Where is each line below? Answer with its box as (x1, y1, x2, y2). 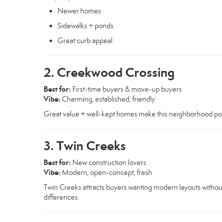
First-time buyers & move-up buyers (71, 84, 182, 94)
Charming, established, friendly (60, 94, 155, 104)
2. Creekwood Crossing (44, 64, 174, 80)
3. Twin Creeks (44, 137, 126, 154)
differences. (44, 192, 79, 202)
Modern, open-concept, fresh (60, 167, 152, 177)
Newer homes (57, 6, 101, 15)
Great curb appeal (57, 36, 112, 45)
